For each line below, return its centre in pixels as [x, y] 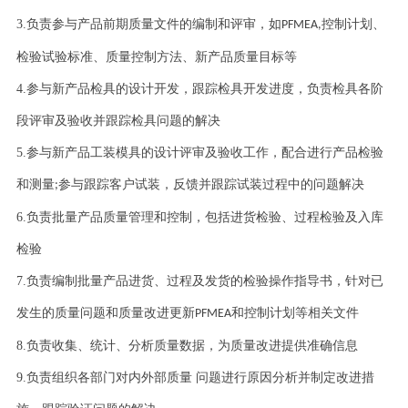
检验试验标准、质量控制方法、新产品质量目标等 [156, 57]
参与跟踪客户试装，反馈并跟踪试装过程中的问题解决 [211, 185]
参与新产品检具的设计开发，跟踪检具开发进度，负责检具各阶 [204, 89]
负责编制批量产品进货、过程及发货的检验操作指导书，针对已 [204, 281]
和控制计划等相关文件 [295, 313]
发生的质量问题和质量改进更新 [105, 313]
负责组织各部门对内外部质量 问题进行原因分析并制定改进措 [200, 378]
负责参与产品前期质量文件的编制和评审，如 [153, 25]
